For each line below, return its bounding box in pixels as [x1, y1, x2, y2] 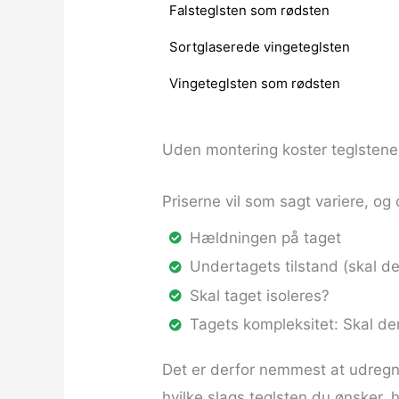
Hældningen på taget [189, 228, 341, 247]
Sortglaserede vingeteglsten [168, 38, 350, 56]
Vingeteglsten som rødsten [168, 75, 340, 93]
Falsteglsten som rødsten [168, 2, 330, 20]
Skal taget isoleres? [189, 286, 330, 305]
